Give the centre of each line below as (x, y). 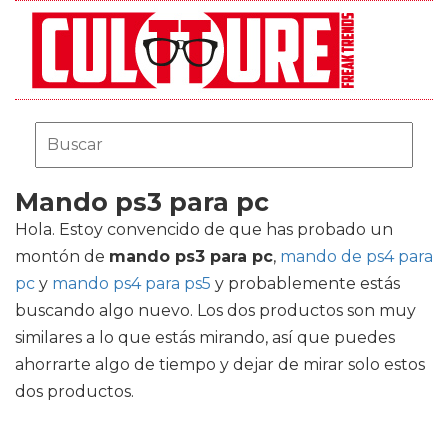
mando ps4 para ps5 (131, 283)
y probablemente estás (305, 283)
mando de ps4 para (356, 256)
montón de (62, 256)
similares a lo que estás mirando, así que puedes (205, 337)
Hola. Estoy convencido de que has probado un (204, 229)
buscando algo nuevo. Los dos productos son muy (215, 310)
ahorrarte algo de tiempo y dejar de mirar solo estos (220, 364)
